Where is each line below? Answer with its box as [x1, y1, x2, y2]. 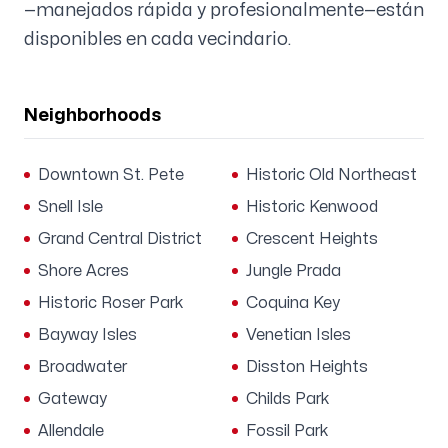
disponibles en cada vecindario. [24, 31, 291, 48]
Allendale [38, 423, 104, 439]
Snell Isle [38, 199, 103, 215]
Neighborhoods [24, 107, 162, 124]
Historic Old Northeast [246, 167, 417, 183]
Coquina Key [246, 295, 340, 311]
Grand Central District [38, 231, 202, 247]
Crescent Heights [246, 231, 378, 247]
